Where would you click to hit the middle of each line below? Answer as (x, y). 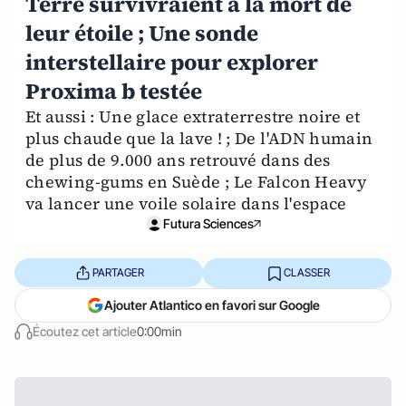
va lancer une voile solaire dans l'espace (186, 203)
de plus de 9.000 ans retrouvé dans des (178, 159)
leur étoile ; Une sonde (142, 33)
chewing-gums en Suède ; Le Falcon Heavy (197, 181)
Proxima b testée (114, 91)
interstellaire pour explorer (172, 62)
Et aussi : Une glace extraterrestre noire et (193, 116)
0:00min (159, 331)
